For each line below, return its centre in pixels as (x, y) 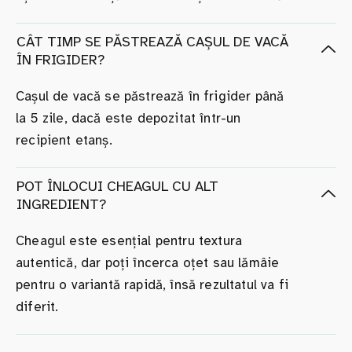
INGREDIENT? (62, 204)
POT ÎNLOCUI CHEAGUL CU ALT (117, 186)
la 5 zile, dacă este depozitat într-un (128, 118)
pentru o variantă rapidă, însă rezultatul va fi (152, 284)
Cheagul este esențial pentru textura (129, 240)
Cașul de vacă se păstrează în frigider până (150, 96)
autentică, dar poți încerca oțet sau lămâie (148, 262)
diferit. (37, 306)
